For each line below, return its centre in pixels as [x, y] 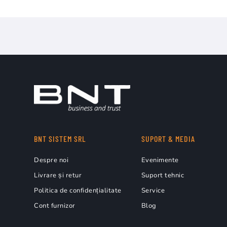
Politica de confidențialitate [78, 190]
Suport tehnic [163, 175]
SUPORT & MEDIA [168, 138]
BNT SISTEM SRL [60, 138]
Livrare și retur [58, 175]
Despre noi [51, 160]
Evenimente [160, 160]
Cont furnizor [55, 205]
